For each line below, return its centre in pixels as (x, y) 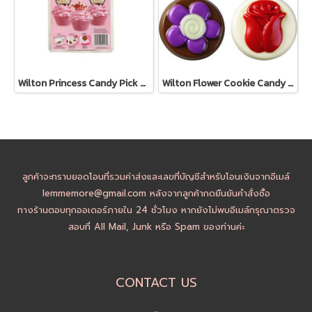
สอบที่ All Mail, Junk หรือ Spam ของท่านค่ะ (156, 227)
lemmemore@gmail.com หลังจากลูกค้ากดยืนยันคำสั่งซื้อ (156, 193)
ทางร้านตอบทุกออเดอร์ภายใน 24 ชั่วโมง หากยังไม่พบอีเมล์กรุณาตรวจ (156, 210)
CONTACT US (156, 283)
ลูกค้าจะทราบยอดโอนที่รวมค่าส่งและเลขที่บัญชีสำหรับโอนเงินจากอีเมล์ (156, 177)
